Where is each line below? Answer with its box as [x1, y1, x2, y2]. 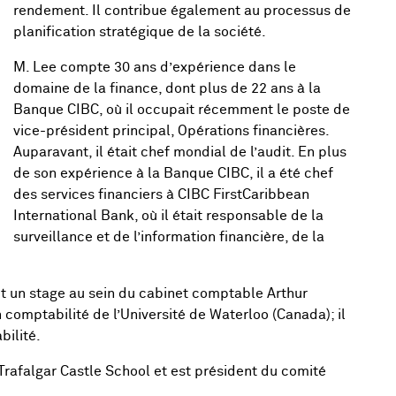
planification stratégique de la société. [13, 25, 266, 40]
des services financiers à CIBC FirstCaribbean [13, 187, 309, 202]
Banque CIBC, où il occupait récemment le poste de [13, 103, 350, 118]
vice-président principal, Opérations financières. [13, 124, 329, 139]
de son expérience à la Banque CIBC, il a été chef [13, 166, 333, 181]
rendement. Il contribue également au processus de [13, 4, 351, 19]
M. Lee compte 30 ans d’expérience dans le [13, 60, 296, 75]
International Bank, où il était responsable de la [13, 209, 324, 224]
